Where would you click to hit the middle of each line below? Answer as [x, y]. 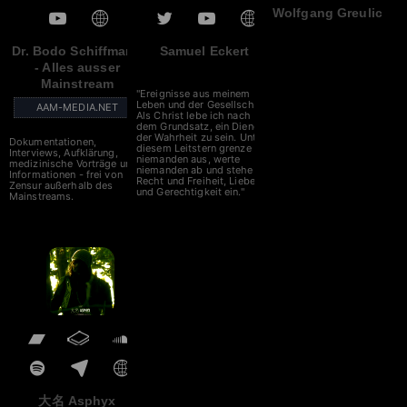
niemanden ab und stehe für [203, 170]
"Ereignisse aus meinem [194, 94]
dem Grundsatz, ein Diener [199, 127]
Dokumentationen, [53, 142]
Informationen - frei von [66, 175]
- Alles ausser [77, 68]
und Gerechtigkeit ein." [190, 192]
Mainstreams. [42, 197]
